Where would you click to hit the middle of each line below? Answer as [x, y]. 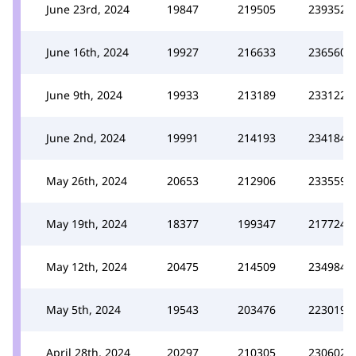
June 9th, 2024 [84, 95]
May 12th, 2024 [87, 266]
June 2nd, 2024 [86, 137]
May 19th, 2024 [87, 223]
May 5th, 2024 [83, 309]
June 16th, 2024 [87, 52]
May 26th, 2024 [87, 180]
